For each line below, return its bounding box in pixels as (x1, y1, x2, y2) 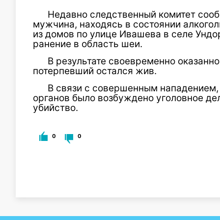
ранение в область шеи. (33, 38, 142, 50)
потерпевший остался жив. (33, 65, 157, 77)
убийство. (33, 102, 78, 113)
